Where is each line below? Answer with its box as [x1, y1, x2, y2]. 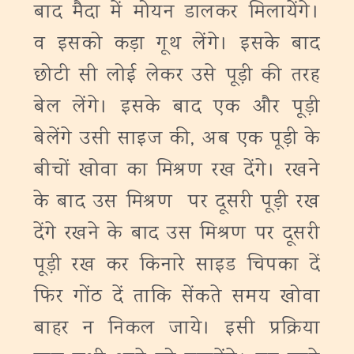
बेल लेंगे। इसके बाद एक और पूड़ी [34, 93, 320, 122]
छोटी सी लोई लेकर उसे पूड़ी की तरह [34, 62, 320, 91]
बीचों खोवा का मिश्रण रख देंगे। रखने [34, 156, 320, 186]
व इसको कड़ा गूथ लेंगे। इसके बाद [34, 30, 320, 59]
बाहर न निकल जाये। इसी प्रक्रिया [34, 314, 320, 344]
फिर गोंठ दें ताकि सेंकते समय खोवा [34, 283, 320, 312]
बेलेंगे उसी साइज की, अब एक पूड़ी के [34, 125, 320, 154]
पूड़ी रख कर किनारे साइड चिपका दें [34, 251, 320, 281]
